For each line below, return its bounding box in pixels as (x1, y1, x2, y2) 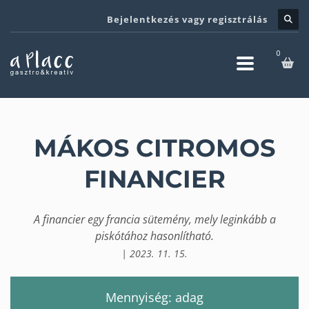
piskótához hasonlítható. (95, 228, 214, 243)
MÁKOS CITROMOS (34, 132, 275, 163)
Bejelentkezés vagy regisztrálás (107, 12, 268, 26)
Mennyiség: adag (106, 288, 203, 306)
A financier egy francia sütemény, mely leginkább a (33, 211, 276, 227)
